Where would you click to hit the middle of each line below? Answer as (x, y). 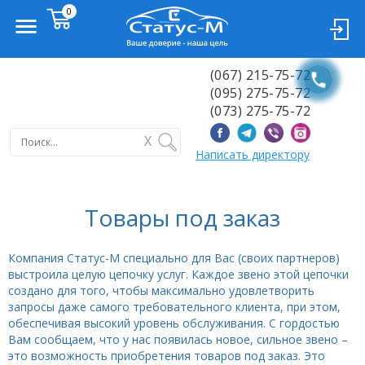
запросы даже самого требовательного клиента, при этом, (174, 307)
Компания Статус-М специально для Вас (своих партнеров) (174, 258)
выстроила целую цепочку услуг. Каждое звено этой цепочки (178, 275)
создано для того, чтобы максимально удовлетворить (161, 291)
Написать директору (252, 155)
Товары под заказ (182, 218)
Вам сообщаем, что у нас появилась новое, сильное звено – (178, 340)
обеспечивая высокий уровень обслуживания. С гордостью (174, 323)
